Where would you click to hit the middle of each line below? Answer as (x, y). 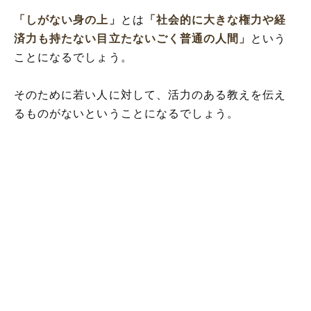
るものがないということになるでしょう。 (127, 114)
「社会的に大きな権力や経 (215, 20)
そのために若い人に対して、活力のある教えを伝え (150, 95)
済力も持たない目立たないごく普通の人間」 (133, 39)
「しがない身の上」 (67, 20)
